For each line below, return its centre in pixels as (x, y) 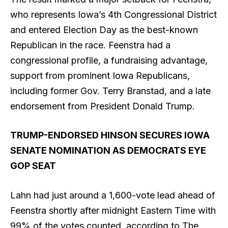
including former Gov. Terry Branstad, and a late (110, 91)
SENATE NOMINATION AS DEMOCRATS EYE (108, 151)
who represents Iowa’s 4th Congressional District (113, 14)
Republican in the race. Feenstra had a (90, 45)
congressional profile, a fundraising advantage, (109, 60)
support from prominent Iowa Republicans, (100, 75)
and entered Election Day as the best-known (104, 30)
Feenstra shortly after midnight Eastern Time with (113, 210)
